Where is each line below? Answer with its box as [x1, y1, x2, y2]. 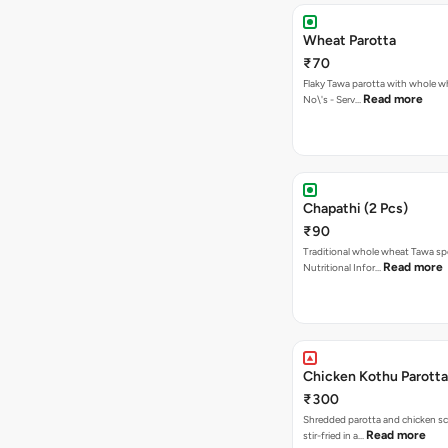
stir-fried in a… [303, 429, 366, 442]
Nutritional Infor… [303, 261, 383, 274]
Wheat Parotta [303, 32, 396, 49]
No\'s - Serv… [330, 93, 363, 106]
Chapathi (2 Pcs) [303, 200, 408, 217]
